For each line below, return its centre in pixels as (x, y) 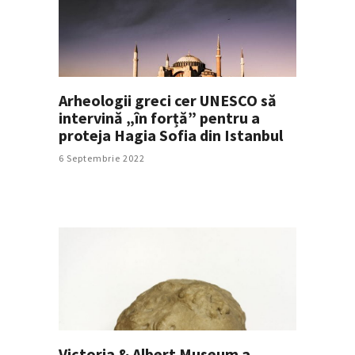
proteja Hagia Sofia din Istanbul (171, 135)
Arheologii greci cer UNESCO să (168, 100)
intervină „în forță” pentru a (159, 117)
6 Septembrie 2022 (102, 158)
